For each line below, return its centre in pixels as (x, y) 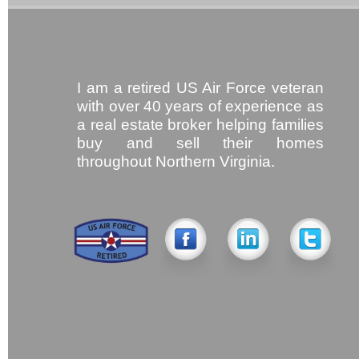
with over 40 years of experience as (200, 106)
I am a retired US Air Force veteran (200, 87)
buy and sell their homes (200, 143)
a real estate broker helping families (200, 124)
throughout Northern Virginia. (176, 161)
